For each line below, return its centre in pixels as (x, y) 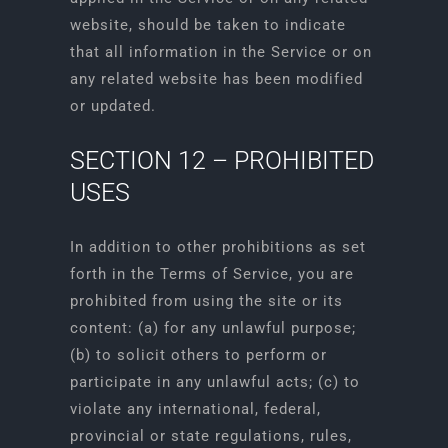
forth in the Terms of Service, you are (211, 274)
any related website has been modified (216, 79)
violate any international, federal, (195, 409)
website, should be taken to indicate (207, 25)
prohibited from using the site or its (206, 301)
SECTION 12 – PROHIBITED (221, 160)
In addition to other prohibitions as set (217, 247)
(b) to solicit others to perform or (198, 355)
